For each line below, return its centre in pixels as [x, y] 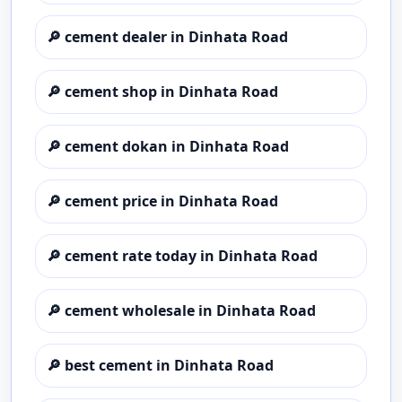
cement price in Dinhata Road [171, 201]
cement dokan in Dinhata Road [177, 146]
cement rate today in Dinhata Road [191, 256]
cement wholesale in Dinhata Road [190, 310]
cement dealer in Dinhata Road [176, 37]
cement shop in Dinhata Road [171, 92]
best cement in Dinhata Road [169, 365]
